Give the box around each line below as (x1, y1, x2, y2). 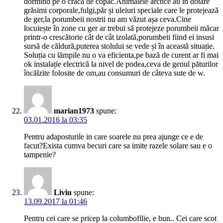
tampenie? (24, 150, 56, 159)
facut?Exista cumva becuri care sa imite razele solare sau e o (24, 141, 212, 150)
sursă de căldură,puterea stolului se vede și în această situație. (24, 42, 215, 51)
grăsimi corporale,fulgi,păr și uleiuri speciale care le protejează (24, 6, 219, 15)
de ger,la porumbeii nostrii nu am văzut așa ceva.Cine (24, 15, 191, 24)
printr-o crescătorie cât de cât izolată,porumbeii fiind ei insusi (24, 33, 214, 42)
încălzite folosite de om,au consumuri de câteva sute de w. (24, 69, 205, 78)
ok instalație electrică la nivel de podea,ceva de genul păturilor (24, 60, 218, 69)
